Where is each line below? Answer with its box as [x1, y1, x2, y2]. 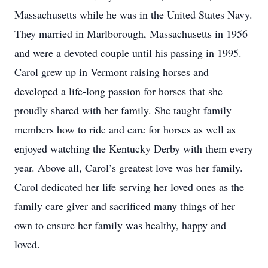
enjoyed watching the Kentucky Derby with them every [14, 141, 253, 156]
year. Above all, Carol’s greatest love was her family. [14, 160, 243, 175]
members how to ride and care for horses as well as [14, 122, 236, 136]
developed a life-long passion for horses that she [14, 84, 223, 98]
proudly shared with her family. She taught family [14, 103, 232, 117]
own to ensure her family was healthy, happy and [14, 218, 226, 232]
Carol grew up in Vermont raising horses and [14, 65, 209, 79]
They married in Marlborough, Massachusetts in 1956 [14, 26, 248, 41]
